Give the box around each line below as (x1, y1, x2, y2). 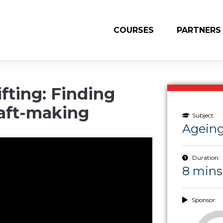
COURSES (113, 25, 154, 35)
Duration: (190, 153, 220, 161)
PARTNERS (177, 25, 222, 35)
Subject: (192, 111, 215, 119)
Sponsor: (190, 196, 217, 204)
